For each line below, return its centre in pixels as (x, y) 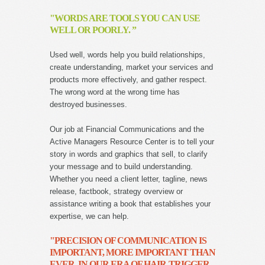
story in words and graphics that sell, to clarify (129, 154)
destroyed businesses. (88, 104)
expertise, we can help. (89, 216)
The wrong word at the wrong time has (115, 92)
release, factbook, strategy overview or (116, 191)
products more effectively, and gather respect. (128, 80)
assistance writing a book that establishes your (130, 204)
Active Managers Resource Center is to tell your (132, 142)
